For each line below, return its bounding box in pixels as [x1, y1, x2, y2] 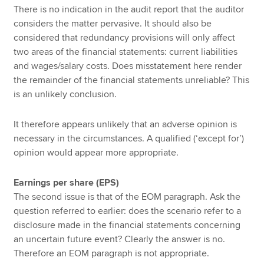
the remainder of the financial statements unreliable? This [14, 74, 250, 87]
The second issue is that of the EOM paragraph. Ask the [14, 190, 241, 203]
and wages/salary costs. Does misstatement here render [14, 60, 242, 72]
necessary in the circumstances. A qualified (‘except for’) [14, 133, 245, 145]
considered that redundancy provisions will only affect [14, 32, 236, 44]
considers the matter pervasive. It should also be [14, 18, 212, 30]
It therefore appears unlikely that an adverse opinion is [14, 118, 237, 131]
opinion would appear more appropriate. [14, 147, 179, 159]
